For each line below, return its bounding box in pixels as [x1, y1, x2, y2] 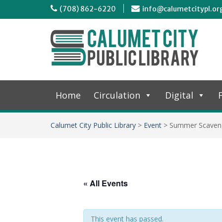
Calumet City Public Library [51, 120, 136, 130]
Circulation [94, 89, 140, 101]
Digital [165, 89, 193, 101]
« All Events [83, 177, 128, 189]
